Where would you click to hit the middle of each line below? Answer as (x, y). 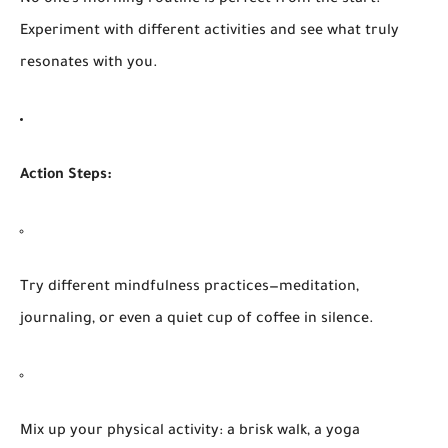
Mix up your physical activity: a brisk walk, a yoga (190, 431)
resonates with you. (89, 63)
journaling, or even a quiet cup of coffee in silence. (197, 319)
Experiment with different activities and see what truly (209, 31)
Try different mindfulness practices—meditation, (189, 287)
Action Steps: (66, 175)
